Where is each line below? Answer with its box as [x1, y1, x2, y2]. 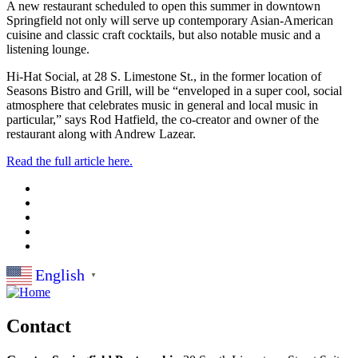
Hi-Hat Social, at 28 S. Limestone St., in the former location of [6, 69, 321, 83]
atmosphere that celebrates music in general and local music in [6, 97, 318, 112]
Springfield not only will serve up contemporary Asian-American [6, 13, 333, 27]
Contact [6, 315, 71, 336]
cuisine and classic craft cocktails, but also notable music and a [6, 27, 320, 42]
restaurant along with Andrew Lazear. [6, 126, 196, 141]
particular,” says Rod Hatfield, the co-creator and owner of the [6, 112, 319, 126]
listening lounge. [6, 42, 89, 56]
